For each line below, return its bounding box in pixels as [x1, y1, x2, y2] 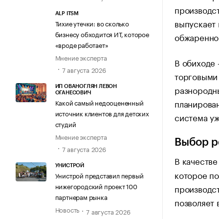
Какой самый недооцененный [55, 97, 144, 108]
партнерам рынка [55, 192, 108, 202]
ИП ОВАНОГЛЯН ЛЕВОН [55, 84, 117, 89]
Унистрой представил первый [55, 170, 144, 180]
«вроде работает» [55, 39, 109, 49]
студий [55, 119, 76, 129]
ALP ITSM [55, 10, 79, 16]
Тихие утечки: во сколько [55, 18, 129, 28]
